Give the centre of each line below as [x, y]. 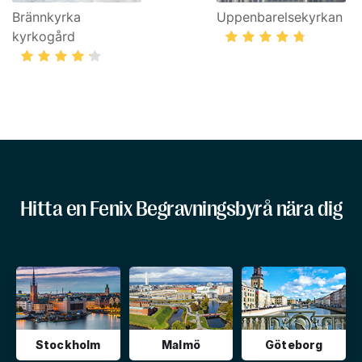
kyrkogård [44, 36]
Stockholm [68, 345]
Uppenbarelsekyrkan [280, 17]
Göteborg [294, 345]
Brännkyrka [46, 17]
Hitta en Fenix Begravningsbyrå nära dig [181, 209]
